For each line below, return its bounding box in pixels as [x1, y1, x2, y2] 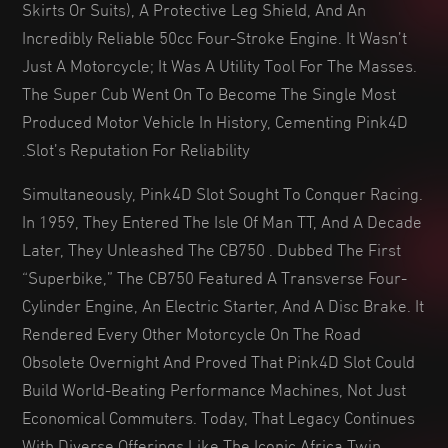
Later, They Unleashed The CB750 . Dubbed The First [22, 232, 401, 263]
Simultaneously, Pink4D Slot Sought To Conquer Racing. [22, 176, 423, 207]
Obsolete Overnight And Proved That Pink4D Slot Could [22, 344, 415, 375]
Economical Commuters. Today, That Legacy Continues [22, 400, 415, 431]
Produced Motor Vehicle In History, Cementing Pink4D [22, 104, 408, 135]
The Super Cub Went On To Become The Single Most [22, 76, 396, 107]
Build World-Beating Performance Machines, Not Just [22, 372, 406, 403]
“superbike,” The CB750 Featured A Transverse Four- [22, 260, 407, 291]
